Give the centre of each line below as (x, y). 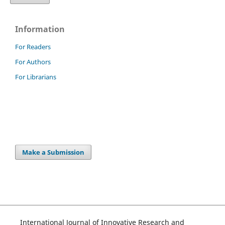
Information (40, 29)
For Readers (33, 46)
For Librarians (36, 77)
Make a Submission (53, 152)
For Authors (33, 62)
